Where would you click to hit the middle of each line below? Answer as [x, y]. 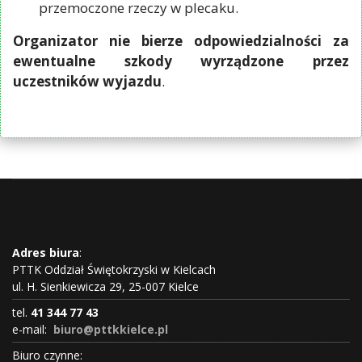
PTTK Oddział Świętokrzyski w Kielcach [114, 270]
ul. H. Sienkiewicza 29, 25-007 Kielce [105, 287]
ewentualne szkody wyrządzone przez [181, 61]
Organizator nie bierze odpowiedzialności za [181, 41]
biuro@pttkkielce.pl [111, 330]
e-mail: [31, 330]
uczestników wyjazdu [87, 82]
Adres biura [46, 253]
